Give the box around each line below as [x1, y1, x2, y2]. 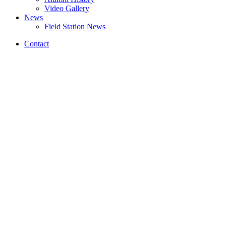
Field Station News [44, 22, 105, 31]
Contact [24, 39, 49, 48]
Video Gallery [44, 4, 89, 13]
